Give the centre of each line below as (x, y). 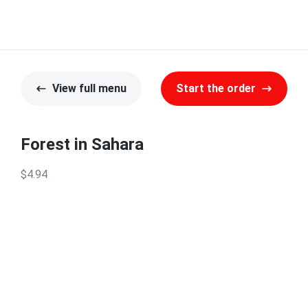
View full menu (89, 88)
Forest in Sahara (82, 144)
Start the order (216, 88)
